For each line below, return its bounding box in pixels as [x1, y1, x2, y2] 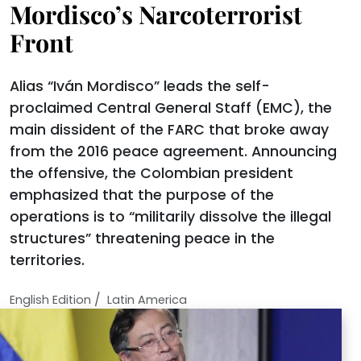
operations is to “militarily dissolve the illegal [10, 207, 331, 226]
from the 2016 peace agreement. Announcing [10, 142, 337, 161]
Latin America [107, 292, 187, 308]
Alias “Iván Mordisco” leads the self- [10, 77, 270, 96]
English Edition [10, 292, 91, 308]
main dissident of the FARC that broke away [10, 120, 329, 139]
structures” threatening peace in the [10, 229, 275, 248]
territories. [10, 251, 85, 270]
